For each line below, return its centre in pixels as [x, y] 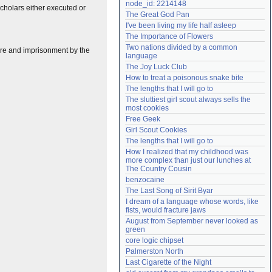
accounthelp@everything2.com [211, 9]
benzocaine [145, 180]
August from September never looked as [192, 221]
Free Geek [143, 119]
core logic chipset [155, 240]
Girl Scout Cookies [156, 130]
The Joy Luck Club [156, 67]
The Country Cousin [159, 169]
